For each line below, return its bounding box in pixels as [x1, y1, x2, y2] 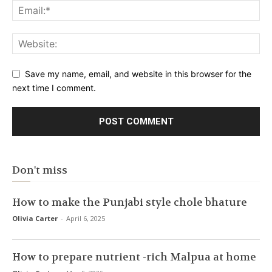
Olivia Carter [12, 213, 58, 223]
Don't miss [12, 163, 67, 177]
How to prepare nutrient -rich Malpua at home [12, 250, 256, 263]
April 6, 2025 [66, 213, 105, 223]
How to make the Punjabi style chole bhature [12, 195, 247, 209]
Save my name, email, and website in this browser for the [25, 69, 251, 80]
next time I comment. [12, 82, 96, 93]
